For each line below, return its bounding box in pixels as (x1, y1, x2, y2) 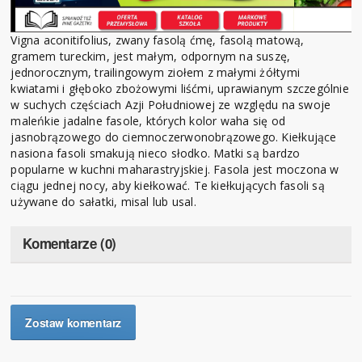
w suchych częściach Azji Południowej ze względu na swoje (11, 97, 331, 113)
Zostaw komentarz (25, 314, 122, 331)
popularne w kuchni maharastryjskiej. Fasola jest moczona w (11, 162, 339, 178)
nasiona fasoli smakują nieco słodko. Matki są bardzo (11, 145, 301, 162)
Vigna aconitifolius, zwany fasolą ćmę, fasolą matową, (11, 32, 305, 48)
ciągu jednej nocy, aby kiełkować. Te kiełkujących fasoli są (11, 178, 325, 194)
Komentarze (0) (23, 234, 116, 254)
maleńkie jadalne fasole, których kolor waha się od (11, 113, 285, 129)
